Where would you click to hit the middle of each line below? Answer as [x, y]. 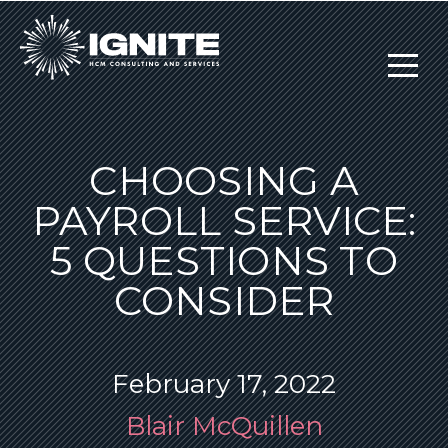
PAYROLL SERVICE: [224, 220]
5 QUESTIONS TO [224, 260]
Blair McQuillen [224, 426]
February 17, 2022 [224, 384]
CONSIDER [224, 300]
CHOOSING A [224, 180]
